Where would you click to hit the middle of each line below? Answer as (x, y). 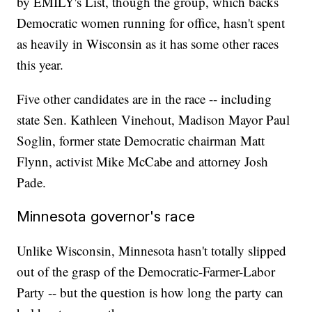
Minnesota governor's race (106, 217)
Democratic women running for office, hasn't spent (151, 23)
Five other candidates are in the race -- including (145, 99)
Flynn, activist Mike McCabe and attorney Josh (143, 162)
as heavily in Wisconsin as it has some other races (148, 44)
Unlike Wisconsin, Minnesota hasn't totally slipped (152, 251)
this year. (40, 65)
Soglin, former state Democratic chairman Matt (141, 141)
